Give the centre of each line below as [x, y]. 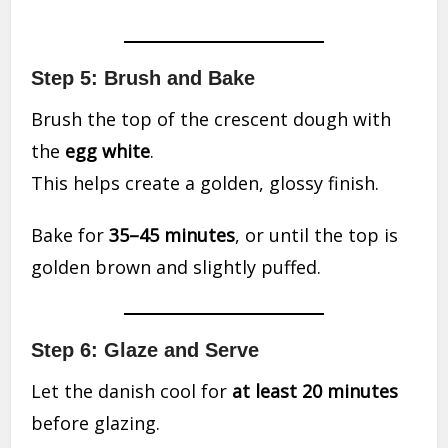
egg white [108, 151]
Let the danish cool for [132, 391]
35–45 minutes [172, 235]
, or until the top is [317, 235]
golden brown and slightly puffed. [176, 267]
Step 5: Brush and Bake [143, 78]
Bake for [70, 235]
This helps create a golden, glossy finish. [205, 183]
